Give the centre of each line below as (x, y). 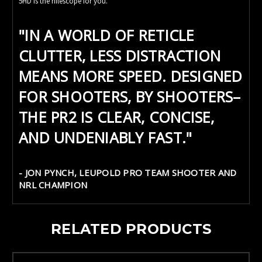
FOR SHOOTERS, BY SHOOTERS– (130, 96)
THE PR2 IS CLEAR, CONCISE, (117, 117)
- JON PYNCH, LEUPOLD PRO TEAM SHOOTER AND (128, 172)
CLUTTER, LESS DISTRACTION (120, 55)
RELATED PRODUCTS (131, 229)
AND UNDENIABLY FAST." (106, 137)
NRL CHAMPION (53, 185)
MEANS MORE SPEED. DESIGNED (131, 76)
